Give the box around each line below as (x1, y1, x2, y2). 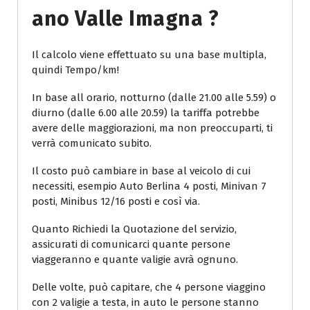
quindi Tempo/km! (32, 64, 119, 77)
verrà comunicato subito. (32, 137, 152, 150)
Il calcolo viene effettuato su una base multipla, (32, 48, 266, 62)
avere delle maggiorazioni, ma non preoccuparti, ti (32, 122, 273, 135)
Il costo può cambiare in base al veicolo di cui (32, 165, 250, 178)
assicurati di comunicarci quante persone (32, 238, 230, 251)
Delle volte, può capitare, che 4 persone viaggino (32, 281, 266, 294)
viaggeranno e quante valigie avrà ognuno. (32, 253, 238, 266)
